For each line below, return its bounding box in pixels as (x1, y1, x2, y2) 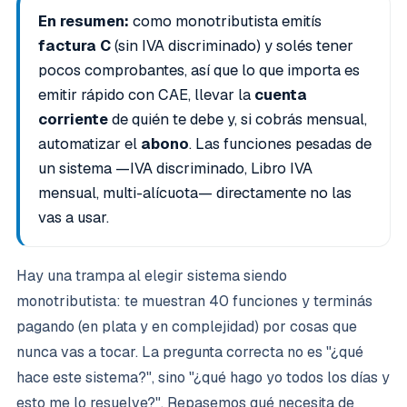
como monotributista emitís (129, 11, 322, 31)
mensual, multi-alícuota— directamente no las (38, 183, 352, 203)
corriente (38, 109, 108, 129)
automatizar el (38, 134, 141, 154)
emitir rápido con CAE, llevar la (38, 84, 254, 104)
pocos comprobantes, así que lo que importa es (38, 60, 360, 80)
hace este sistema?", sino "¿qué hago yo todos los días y (16, 368, 390, 387)
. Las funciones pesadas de (189, 134, 372, 154)
